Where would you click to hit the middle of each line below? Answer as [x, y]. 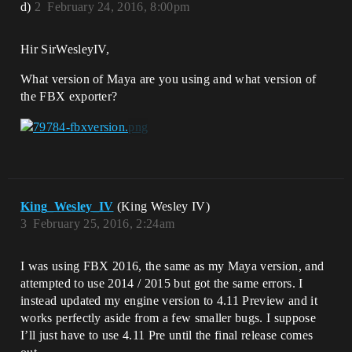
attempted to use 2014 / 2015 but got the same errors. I [162, 284]
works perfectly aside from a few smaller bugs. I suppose [168, 318]
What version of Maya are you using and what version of [169, 79]
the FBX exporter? [69, 96]
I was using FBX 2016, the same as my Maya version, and [172, 266]
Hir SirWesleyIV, [65, 49]
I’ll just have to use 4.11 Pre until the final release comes [167, 335]
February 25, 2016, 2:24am [104, 224]
